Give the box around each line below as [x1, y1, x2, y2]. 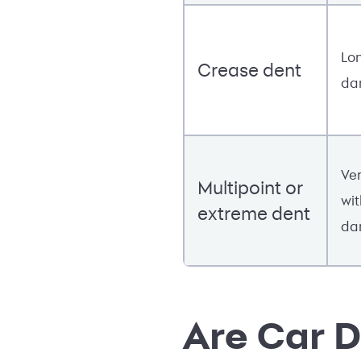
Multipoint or [197, 176, 303, 198]
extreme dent [197, 201, 310, 224]
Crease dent [197, 58, 301, 81]
